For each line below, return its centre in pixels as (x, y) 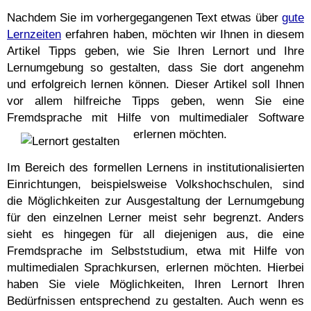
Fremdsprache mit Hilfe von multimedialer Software (155, 117)
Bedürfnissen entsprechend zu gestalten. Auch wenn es (155, 301)
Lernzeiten (34, 34)
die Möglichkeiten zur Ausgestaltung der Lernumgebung (155, 201)
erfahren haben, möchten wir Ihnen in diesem (183, 34)
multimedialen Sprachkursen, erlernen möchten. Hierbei (155, 267)
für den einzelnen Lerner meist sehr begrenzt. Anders (155, 217)
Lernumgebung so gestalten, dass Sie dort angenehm (155, 67)
